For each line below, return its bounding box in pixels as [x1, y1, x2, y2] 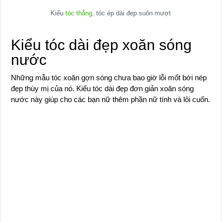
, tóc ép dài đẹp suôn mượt [92, 9, 171, 17]
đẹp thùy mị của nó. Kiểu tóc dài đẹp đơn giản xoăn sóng [11, 84, 194, 93]
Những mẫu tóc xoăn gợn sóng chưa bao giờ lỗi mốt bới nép [11, 73, 207, 82]
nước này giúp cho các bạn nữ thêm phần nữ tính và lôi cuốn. [11, 95, 211, 104]
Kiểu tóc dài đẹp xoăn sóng [11, 36, 192, 53]
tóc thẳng [65, 9, 93, 17]
